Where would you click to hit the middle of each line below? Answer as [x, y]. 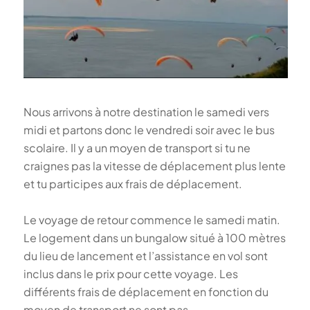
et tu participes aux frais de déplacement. [133, 183]
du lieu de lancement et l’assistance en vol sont [145, 255]
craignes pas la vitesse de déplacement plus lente [154, 165]
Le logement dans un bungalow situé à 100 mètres [154, 237]
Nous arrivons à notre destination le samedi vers [146, 111]
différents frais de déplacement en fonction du [146, 291]
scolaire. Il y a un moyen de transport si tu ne [137, 147]
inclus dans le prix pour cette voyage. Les [130, 273]
